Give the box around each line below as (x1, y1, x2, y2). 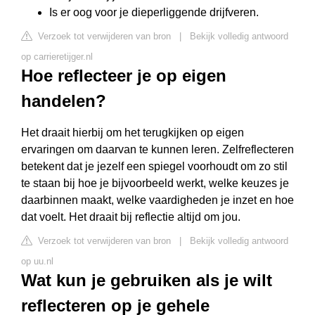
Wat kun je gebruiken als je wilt (21, 271, 272, 290)
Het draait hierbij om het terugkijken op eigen (21, 127, 244, 139)
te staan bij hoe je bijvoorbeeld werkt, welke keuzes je (21, 177, 289, 189)
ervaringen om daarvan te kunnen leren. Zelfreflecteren (21, 143, 294, 155)
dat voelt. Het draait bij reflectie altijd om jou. (21, 211, 240, 223)
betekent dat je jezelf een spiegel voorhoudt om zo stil (21, 160, 288, 172)
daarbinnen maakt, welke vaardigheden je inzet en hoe (21, 194, 294, 206)
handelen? (21, 91, 106, 110)
